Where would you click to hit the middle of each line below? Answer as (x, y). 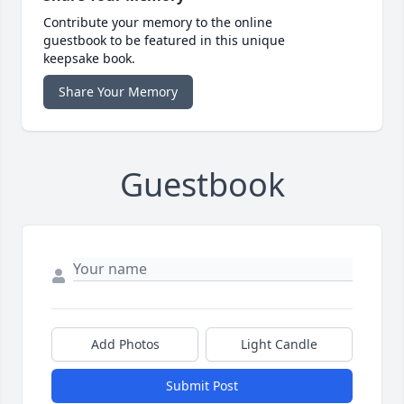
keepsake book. (89, 59)
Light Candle (279, 344)
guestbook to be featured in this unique (164, 41)
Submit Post (202, 386)
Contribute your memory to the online (158, 23)
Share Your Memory (118, 92)
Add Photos (125, 344)
